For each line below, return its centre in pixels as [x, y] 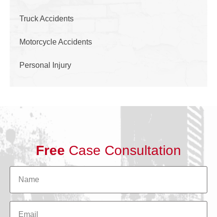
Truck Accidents [46, 19]
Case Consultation [123, 151]
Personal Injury [45, 65]
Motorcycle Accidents [56, 42]
